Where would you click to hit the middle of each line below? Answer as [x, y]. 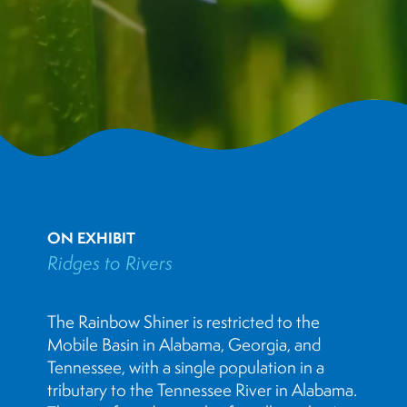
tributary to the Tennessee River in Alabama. [202, 390]
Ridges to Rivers [110, 263]
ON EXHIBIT [91, 238]
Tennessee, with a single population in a [186, 367]
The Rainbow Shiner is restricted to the [184, 322]
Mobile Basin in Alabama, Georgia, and [184, 344]
